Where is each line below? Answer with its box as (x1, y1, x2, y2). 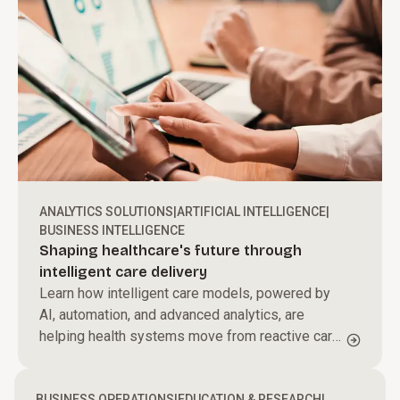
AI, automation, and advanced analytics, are (39, 306, 304, 323)
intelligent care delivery (39, 263, 207, 280)
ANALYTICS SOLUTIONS (39, 204, 173, 219)
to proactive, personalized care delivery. (39, 349, 287, 366)
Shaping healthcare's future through (39, 242, 302, 259)
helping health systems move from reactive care (39, 328, 340, 345)
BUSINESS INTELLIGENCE (39, 223, 185, 237)
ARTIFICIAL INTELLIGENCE (177, 204, 326, 219)
